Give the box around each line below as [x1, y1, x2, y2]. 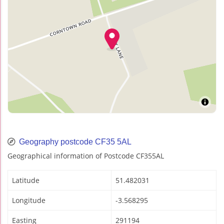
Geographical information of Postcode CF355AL [7, 151, 164, 161]
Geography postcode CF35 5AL [17, 137, 131, 146]
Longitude [12, 195, 45, 205]
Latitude [12, 175, 39, 185]
